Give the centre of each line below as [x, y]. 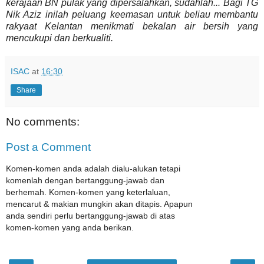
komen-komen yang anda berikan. [70, 227]
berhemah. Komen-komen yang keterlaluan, [88, 192]
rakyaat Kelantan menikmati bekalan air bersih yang [132, 26]
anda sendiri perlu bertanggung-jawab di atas [90, 215]
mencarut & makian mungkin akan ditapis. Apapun [99, 204]
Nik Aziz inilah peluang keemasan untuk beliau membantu [132, 14]
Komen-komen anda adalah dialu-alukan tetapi [93, 168]
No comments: [43, 121]
